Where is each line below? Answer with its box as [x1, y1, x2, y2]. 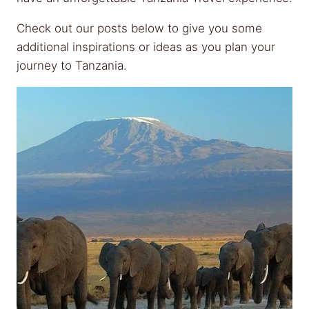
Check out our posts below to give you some [17, 21, 262, 35]
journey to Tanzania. [17, 59, 127, 72]
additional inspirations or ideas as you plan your [17, 40, 275, 54]
